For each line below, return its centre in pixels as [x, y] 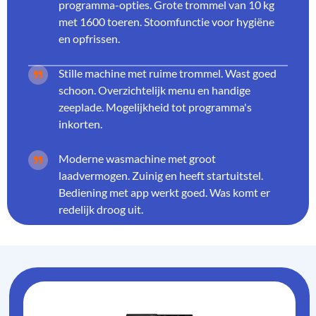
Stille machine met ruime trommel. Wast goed [168, 73]
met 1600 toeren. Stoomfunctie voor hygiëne [166, 21]
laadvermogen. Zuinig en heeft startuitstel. [161, 175]
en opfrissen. [89, 38]
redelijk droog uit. [101, 209]
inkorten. [80, 123]
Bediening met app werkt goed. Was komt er [164, 192]
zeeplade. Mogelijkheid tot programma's [155, 107]
